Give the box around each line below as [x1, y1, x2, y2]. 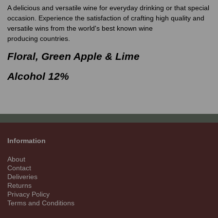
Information [7, 137, 48, 145]
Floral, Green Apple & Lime [7, 51, 140, 63]
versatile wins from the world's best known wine [7, 24, 153, 33]
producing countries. [7, 35, 72, 43]
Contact [7, 164, 31, 172]
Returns [7, 182, 32, 190]
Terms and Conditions [7, 199, 74, 207]
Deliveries [7, 173, 37, 181]
